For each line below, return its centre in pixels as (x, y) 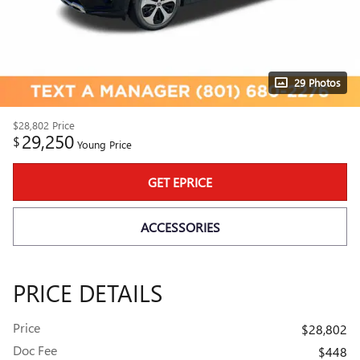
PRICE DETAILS (88, 292)
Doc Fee (35, 350)
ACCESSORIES (180, 227)
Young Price (104, 144)
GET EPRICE (180, 182)
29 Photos (317, 82)
